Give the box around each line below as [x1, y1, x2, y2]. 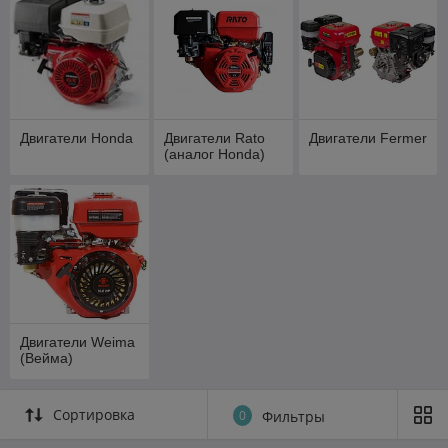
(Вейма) [20, 350, 73, 367]
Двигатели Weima [20, 334, 135, 351]
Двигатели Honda [20, 129, 133, 146]
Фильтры [262, 407, 325, 427]
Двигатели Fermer [308, 129, 427, 146]
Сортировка [53, 405, 135, 425]
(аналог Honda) [164, 145, 266, 162]
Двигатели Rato [164, 129, 266, 146]
